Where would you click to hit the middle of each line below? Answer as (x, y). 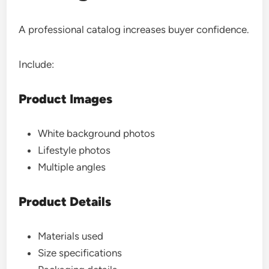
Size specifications (80, 253)
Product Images (66, 99)
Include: (37, 64)
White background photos (97, 133)
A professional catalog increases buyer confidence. (134, 29)
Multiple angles (72, 167)
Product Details (65, 201)
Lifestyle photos (74, 150)
